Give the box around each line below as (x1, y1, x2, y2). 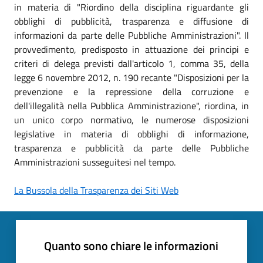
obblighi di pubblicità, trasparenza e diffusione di (14, 14, 249, 28)
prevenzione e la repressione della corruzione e (14, 84, 249, 99)
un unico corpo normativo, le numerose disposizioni (14, 112, 249, 127)
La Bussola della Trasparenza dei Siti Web (14, 183, 178, 197)
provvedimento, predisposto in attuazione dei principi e (14, 42, 249, 56)
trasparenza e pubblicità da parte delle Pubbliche (14, 140, 249, 155)
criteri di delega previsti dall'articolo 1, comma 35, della (14, 56, 249, 70)
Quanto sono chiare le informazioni (44, 236, 218, 255)
